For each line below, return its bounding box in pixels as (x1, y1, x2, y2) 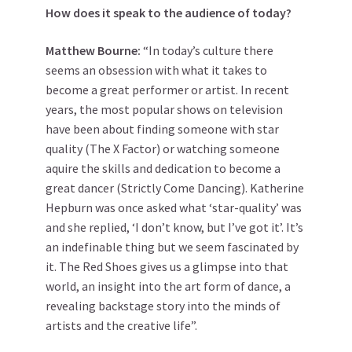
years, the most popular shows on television (46, 101, 283, 118)
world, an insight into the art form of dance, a (46, 278, 291, 295)
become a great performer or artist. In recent (46, 82, 289, 98)
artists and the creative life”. (46, 317, 197, 334)
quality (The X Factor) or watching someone (46, 141, 280, 157)
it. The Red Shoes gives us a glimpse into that (46, 258, 288, 275)
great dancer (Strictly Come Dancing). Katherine (46, 180, 304, 196)
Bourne (95, 42, 137, 59)
